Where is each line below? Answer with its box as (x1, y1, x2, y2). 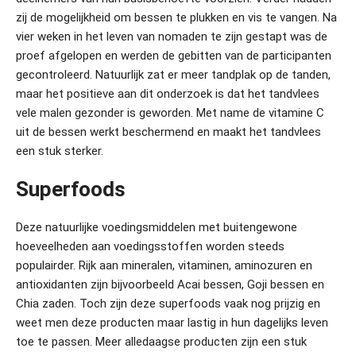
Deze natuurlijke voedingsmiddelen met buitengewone (16, 220, 297, 234)
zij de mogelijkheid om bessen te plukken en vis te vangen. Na (16, 10, 337, 25)
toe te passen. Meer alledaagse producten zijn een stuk (16, 335, 307, 349)
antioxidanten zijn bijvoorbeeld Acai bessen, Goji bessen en (16, 277, 324, 292)
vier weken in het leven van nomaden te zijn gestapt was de (16, 29, 327, 44)
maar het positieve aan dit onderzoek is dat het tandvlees (16, 87, 319, 101)
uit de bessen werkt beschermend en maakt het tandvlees (16, 125, 321, 139)
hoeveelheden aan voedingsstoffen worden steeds (16, 239, 284, 253)
